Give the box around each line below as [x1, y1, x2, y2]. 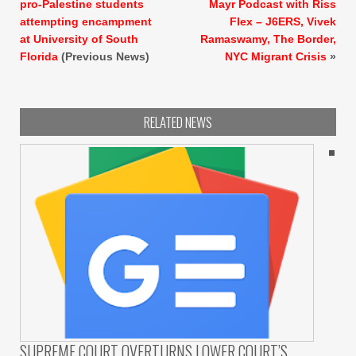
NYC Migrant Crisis [225, 49, 327, 63]
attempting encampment [20, 14, 152, 28]
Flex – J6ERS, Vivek [230, 14, 336, 28]
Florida [20, 49, 58, 63]
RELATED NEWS [144, 111, 212, 132]
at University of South [20, 32, 138, 45]
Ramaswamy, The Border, [200, 32, 336, 45]
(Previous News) [58, 49, 149, 63]
